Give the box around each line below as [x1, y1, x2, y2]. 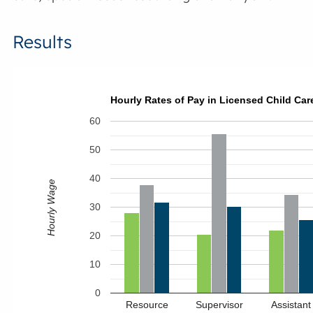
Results [13, 30, 73, 52]
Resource [125, 298, 168, 310]
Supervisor [195, 298, 243, 310]
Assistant [271, 298, 312, 310]
